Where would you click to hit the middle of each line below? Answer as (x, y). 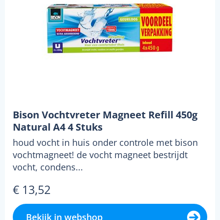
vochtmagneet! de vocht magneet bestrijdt (100, 154)
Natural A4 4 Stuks (58, 127)
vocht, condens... (48, 167)
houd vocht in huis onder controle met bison (105, 142)
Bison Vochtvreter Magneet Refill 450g (105, 114)
